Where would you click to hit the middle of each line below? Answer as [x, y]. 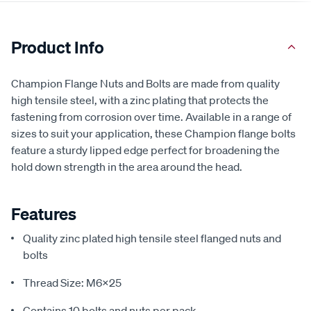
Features [44, 214]
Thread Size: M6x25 [72, 283]
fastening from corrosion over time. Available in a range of [151, 117]
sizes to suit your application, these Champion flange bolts [153, 134]
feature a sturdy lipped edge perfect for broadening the [145, 150]
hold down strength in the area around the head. [127, 167]
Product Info [58, 48]
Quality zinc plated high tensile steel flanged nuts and [152, 238]
